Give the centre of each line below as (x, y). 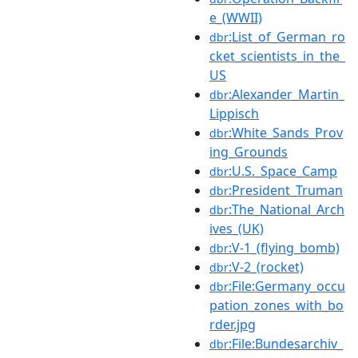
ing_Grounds (249, 151)
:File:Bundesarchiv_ (286, 343)
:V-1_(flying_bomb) (284, 247)
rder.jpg (233, 324)
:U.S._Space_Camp (283, 171)
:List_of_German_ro (287, 36)
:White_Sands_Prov (286, 132)
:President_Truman (286, 190)
